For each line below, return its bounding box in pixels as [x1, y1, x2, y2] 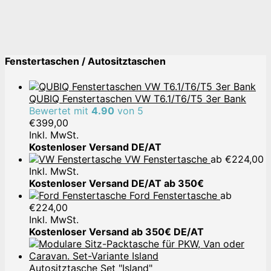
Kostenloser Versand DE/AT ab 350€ [29, 177, 204, 189]
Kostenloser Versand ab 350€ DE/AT [29, 225, 204, 238]
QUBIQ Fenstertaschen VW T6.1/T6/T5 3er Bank [29, 92, 246, 105]
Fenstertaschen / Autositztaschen [5, 55, 166, 68]
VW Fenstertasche [125, 152, 207, 165]
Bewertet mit [29, 104, 91, 117]
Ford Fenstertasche [129, 189, 217, 201]
